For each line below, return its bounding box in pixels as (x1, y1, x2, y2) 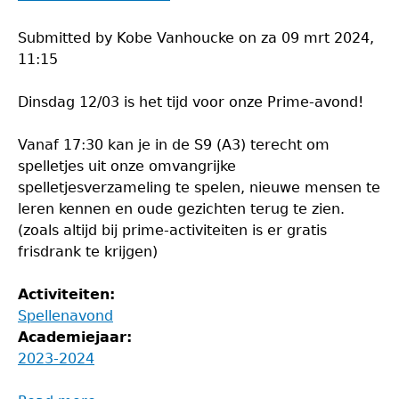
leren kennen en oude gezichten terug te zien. (18, 200, 345, 217)
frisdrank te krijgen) (18, 243, 158, 260)
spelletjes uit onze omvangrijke (18, 158, 236, 175)
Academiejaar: (18, 329, 137, 346)
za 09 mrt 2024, (261, 29, 374, 46)
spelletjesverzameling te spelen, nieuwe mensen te (18, 179, 380, 196)
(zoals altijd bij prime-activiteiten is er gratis (18, 222, 327, 239)
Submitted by (18, 29, 117, 46)
